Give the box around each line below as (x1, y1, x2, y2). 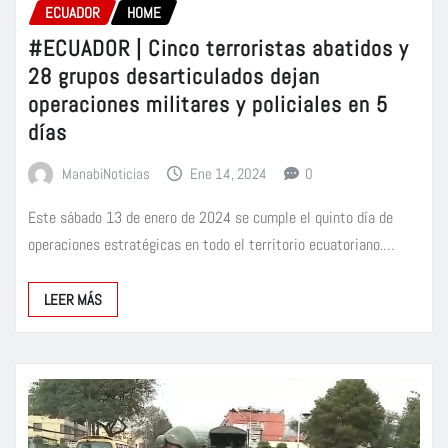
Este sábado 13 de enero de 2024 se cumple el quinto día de (28, 206, 393, 228)
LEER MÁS (44, 289, 102, 309)
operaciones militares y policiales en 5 (28, 90, 388, 119)
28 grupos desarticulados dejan (28, 62, 320, 91)
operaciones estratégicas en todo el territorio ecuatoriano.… (28, 233, 395, 255)
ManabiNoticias (61, 164, 150, 184)
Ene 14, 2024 (190, 164, 268, 184)
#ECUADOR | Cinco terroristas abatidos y (28, 34, 409, 63)
